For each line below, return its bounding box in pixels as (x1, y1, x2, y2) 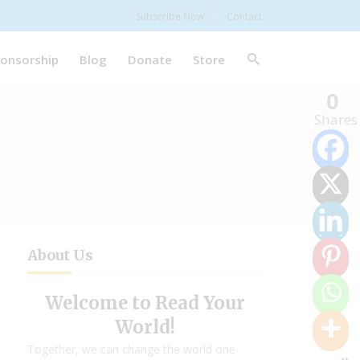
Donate (128, 51, 172, 67)
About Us (27, 246, 94, 264)
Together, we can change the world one (27, 342, 236, 357)
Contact (227, 10, 262, 23)
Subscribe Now (136, 10, 204, 23)
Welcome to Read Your (44, 292, 245, 314)
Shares (314, 110, 358, 129)
